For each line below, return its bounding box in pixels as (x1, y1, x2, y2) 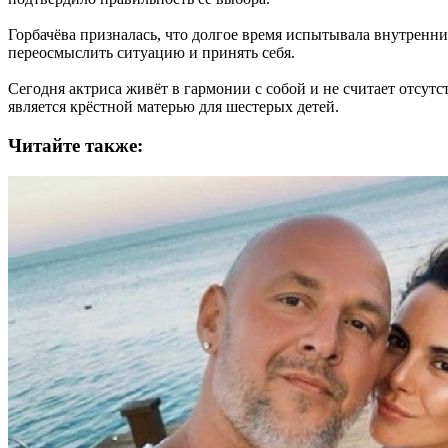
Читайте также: (8, 135, 143, 157)
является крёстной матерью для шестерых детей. (8, 98, 339, 116)
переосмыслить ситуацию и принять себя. (8, 44, 295, 62)
